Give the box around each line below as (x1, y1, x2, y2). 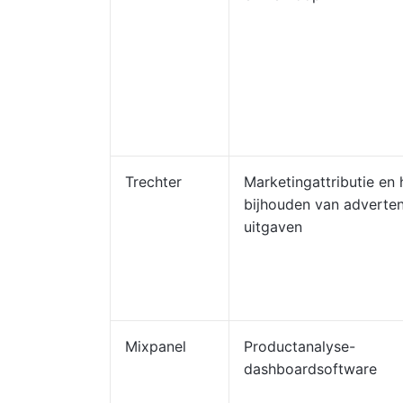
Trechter (125, 173, 182, 191)
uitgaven (244, 218, 302, 236)
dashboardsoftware (244, 360, 377, 378)
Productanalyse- (244, 337, 355, 355)
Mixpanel (125, 337, 186, 355)
